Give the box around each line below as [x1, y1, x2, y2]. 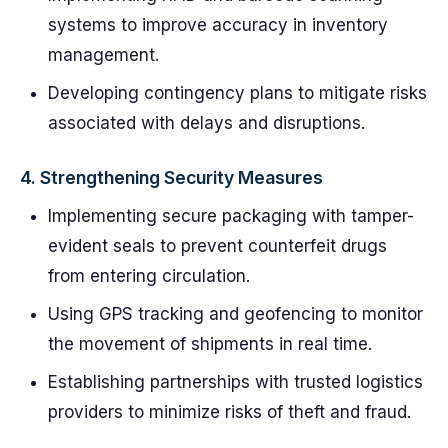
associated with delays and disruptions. [48, 113, 365, 133]
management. [48, 45, 159, 65]
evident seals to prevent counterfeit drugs [48, 236, 387, 256]
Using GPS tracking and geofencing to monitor [48, 304, 423, 324]
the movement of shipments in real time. [48, 334, 372, 354]
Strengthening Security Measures [40, 167, 323, 188]
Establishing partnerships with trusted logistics [48, 372, 423, 392]
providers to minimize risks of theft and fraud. [48, 402, 411, 422]
